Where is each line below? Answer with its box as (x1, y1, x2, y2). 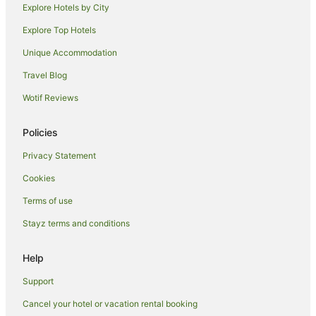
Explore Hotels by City (23, 1, 109, 13)
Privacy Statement (23, 150, 96, 161)
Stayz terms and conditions (23, 217, 130, 229)
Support (23, 275, 54, 286)
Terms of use (23, 195, 73, 206)
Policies (23, 126, 58, 138)
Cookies (23, 172, 55, 183)
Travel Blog (23, 69, 67, 80)
